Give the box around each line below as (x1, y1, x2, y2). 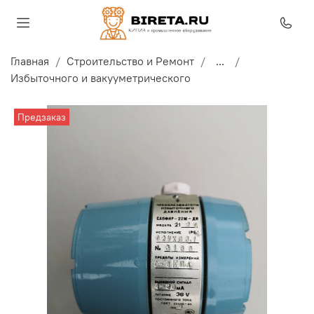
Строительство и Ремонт (67, 53, 194, 68)
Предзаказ (18, 110, 67, 123)
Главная (11, 53, 49, 68)
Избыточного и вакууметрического (11, 70, 191, 85)
